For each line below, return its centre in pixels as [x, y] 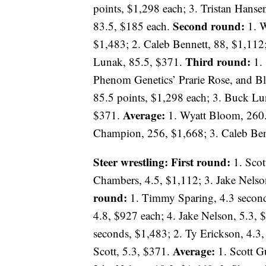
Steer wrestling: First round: [162, 162]
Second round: [209, 26]
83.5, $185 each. [133, 26]
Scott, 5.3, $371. [133, 251]
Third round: [218, 62]
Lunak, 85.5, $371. [139, 62]
